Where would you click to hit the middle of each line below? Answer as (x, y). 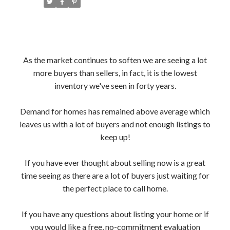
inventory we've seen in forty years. (115, 85)
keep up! (115, 137)
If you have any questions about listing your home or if (115, 214)
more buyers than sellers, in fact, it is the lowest (115, 72)
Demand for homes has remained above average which (115, 111)
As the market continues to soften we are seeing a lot (115, 60)
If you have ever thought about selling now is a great (115, 162)
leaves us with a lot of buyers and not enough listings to (115, 124)
